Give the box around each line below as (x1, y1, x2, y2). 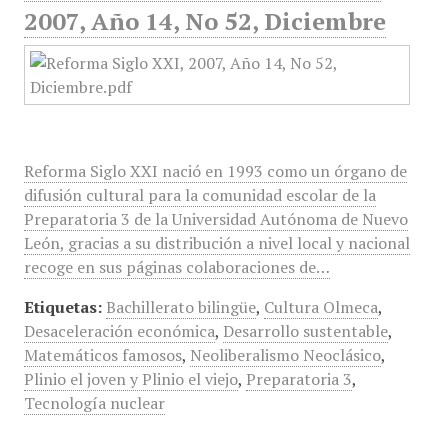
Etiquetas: (23, 296, 102, 318)
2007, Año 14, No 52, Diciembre (23, 5, 386, 37)
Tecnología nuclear (23, 392, 165, 414)
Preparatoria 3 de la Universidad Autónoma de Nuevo (23, 208, 408, 230)
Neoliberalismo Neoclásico (189, 344, 381, 366)
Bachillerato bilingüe (105, 296, 256, 318)
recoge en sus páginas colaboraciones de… (23, 256, 330, 278)
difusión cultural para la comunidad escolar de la (23, 184, 376, 206)
